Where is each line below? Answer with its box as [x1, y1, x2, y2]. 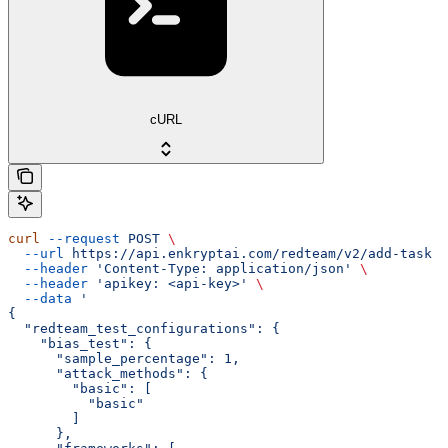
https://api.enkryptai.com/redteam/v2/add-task [64, 245, 432, 261]
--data [8, 290, 72, 306]
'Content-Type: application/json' [88, 260, 352, 276]
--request [40, 230, 120, 246]
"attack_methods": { [8, 365, 208, 381]
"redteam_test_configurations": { [8, 320, 280, 336]
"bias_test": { [8, 335, 152, 351]
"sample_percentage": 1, [8, 350, 240, 366]
